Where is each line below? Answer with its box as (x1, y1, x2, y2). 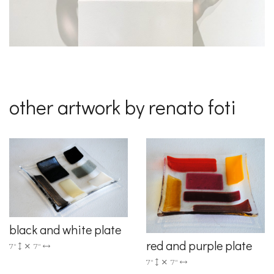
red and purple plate (146, 237, 252, 254)
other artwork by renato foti (9, 94, 236, 119)
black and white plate (9, 221, 121, 238)
